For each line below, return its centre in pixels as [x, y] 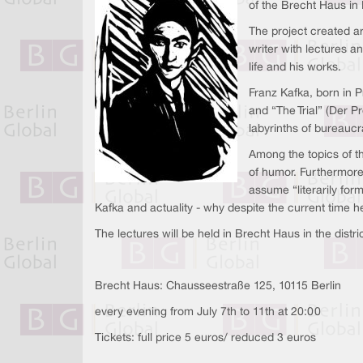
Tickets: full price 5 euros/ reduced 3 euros [205, 338]
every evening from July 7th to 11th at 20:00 [208, 312]
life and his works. [295, 68]
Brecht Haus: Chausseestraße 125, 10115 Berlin [218, 286]
